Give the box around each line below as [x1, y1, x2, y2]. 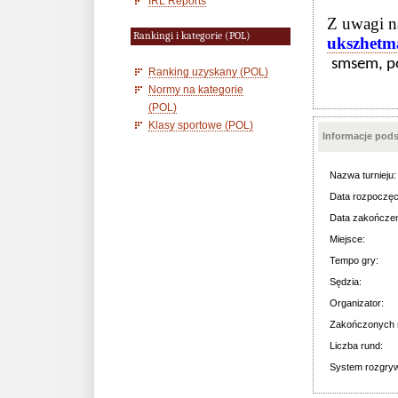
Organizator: [330, 298, 384, 308]
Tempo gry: [330, 255, 378, 266]
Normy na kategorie [148, 84, 243, 95]
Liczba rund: [330, 340, 383, 351]
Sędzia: [330, 276, 362, 287]
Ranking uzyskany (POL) [148, 66, 268, 77]
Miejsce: [330, 234, 365, 244]
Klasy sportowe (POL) [148, 119, 253, 131]
